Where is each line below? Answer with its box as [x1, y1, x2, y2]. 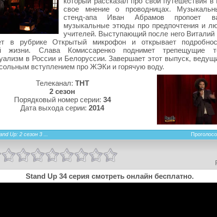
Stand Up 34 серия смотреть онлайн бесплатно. [25, 171, 194, 180]
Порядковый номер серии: [14, 95, 103, 104]
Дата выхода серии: [20, 103, 89, 112]
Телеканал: [35, 78, 75, 87]
